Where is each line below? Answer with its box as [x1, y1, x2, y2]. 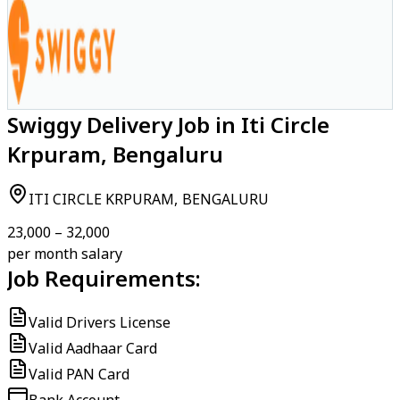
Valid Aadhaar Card [29, 338, 157, 358]
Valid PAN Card [29, 364, 129, 384]
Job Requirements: [7, 263, 201, 293]
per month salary [7, 244, 122, 263]
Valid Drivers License [29, 312, 171, 332]
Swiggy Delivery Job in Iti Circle [7, 110, 329, 139]
